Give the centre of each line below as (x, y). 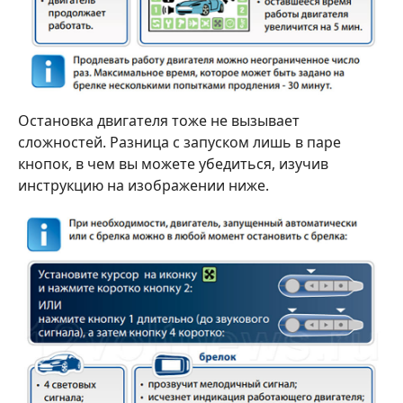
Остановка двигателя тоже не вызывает (159, 121)
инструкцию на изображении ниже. (143, 186)
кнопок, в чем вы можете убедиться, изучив (173, 164)
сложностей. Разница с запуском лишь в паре (179, 143)
